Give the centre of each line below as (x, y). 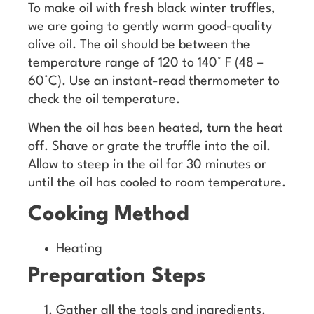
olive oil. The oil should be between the (139, 45)
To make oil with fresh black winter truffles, (152, 9)
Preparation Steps (117, 276)
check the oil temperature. (104, 100)
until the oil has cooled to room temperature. (157, 183)
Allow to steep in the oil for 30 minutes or (147, 164)
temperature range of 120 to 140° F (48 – (146, 63)
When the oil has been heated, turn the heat (156, 128)
